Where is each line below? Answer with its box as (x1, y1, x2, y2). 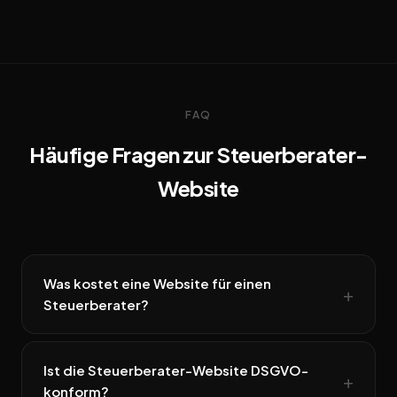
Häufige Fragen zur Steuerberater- (29, 141, 368, 168)
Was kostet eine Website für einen (43, 275, 271, 292)
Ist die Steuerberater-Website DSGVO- (43, 362, 308, 379)
